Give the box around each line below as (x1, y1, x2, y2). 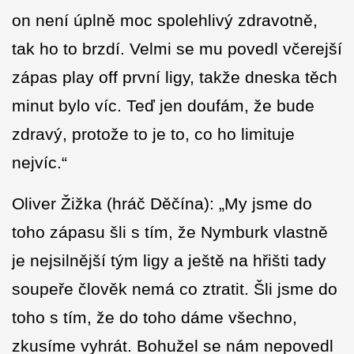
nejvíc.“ (12, 153, 67, 172)
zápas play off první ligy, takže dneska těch (12, 68, 337, 87)
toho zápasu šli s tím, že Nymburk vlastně (12, 223, 328, 242)
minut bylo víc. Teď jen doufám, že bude (12, 96, 314, 115)
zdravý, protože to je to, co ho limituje (12, 125, 295, 144)
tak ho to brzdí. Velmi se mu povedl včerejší (12, 40, 342, 58)
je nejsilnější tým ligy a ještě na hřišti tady (12, 251, 326, 270)
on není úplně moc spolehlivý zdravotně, (12, 11, 318, 30)
